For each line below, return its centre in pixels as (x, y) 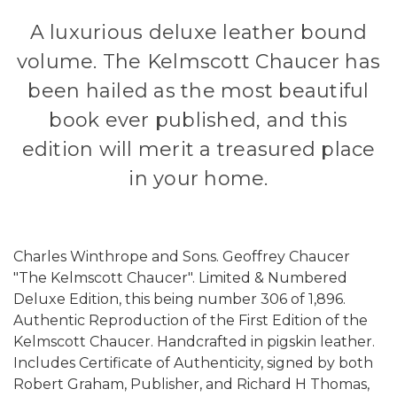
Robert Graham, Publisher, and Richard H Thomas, (191, 385)
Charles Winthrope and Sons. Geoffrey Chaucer (182, 257)
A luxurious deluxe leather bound (198, 33)
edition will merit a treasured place (198, 150)
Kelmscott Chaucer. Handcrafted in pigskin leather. (194, 342)
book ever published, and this (198, 121)
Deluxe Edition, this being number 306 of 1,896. (179, 300)
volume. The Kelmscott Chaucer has (198, 62)
